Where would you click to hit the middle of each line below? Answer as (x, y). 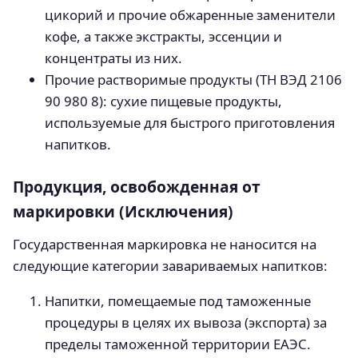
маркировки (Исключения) (123, 212)
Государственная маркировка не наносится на (165, 245)
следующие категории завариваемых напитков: (170, 266)
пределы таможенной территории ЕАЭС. (178, 344)
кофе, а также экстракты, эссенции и (163, 37)
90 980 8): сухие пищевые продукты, (163, 101)
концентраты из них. (113, 58)
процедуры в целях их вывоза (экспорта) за (186, 322)
